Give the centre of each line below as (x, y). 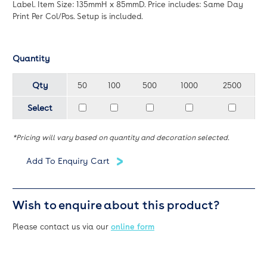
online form (133, 226)
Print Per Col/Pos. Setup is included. (78, 16)
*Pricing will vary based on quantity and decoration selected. (121, 137)
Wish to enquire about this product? (116, 205)
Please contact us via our (62, 226)
